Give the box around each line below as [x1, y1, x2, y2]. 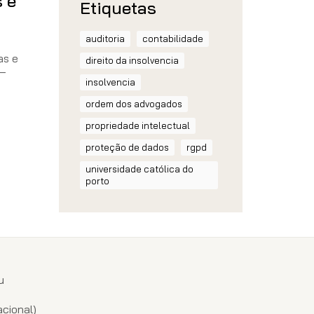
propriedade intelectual [85, 120, 190, 131]
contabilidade [142, 33, 203, 44]
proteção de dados [85, 142, 169, 153]
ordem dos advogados [85, 98, 182, 109]
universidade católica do [85, 163, 193, 175]
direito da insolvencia [85, 55, 179, 66]
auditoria [85, 33, 125, 44]
